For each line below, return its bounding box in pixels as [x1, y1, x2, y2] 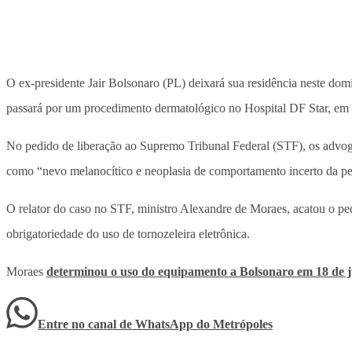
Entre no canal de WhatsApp [38, 317, 196, 332]
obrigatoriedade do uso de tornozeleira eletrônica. [6, 227, 250, 241]
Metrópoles [213, 317, 273, 332]
